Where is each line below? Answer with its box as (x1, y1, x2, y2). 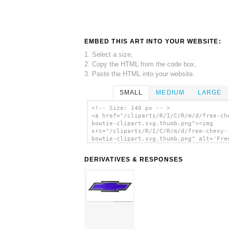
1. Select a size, (84, 50, 133, 58)
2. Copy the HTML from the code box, (84, 60, 196, 68)
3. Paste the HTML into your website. (84, 70, 195, 78)
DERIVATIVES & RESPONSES (84, 156, 183, 164)
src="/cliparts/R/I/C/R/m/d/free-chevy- (91, 128, 227, 135)
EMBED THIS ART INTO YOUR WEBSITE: (84, 37, 221, 45)
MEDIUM (156, 88, 185, 96)
